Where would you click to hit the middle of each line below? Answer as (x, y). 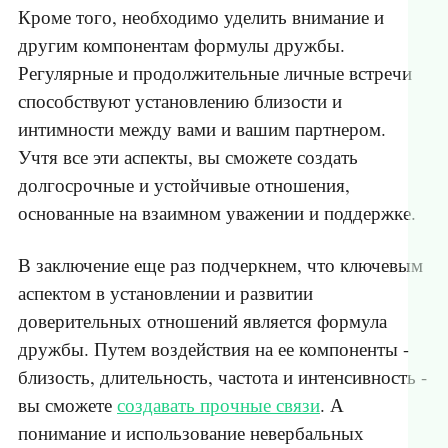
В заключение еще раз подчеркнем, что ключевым (220, 265)
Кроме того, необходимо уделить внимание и (201, 17)
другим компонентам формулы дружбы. (181, 45)
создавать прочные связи (218, 405)
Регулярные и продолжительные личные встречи (215, 73)
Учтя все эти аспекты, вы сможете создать (188, 157)
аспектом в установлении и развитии (165, 293)
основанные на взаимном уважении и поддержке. (217, 213)
